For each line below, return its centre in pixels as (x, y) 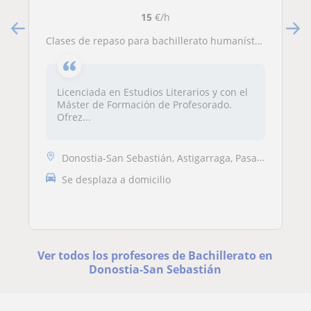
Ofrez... (74, 117)
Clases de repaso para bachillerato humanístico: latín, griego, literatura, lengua (153, 41)
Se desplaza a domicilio (116, 180)
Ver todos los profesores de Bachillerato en (155, 255)
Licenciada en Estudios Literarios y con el (152, 92)
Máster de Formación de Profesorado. (144, 104)
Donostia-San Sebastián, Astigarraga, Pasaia (159, 158)
